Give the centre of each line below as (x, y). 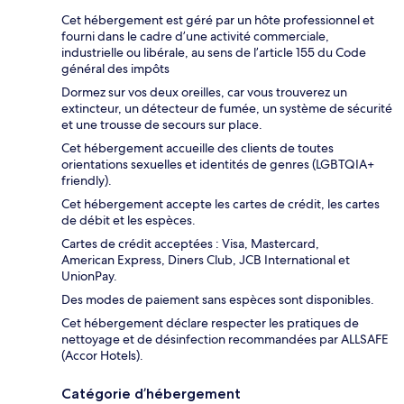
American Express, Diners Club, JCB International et (206, 260)
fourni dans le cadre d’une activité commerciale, (195, 37)
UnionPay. (89, 276)
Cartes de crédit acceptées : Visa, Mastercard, (190, 244)
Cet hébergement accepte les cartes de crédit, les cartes (220, 204)
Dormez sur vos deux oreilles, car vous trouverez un (204, 92)
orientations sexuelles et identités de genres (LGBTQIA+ (218, 165)
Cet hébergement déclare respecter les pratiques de (210, 323)
